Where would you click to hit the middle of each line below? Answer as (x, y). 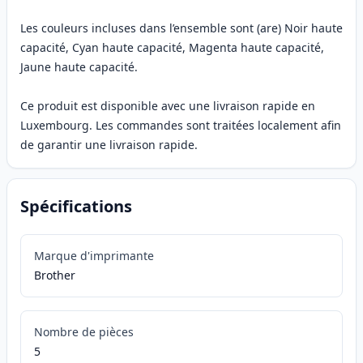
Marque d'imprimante (94, 256)
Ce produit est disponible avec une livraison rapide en (168, 106)
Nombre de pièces (84, 332)
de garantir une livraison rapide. (109, 145)
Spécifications (76, 207)
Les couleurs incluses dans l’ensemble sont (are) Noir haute (181, 28)
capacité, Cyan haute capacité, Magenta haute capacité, (172, 48)
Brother (55, 275)
